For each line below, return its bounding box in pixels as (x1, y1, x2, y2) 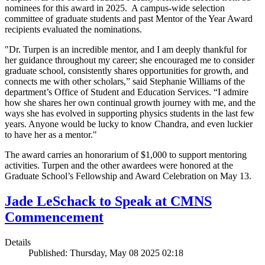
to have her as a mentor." (5, 130, 97, 140)
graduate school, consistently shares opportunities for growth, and (5, 66, 248, 76)
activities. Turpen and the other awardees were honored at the (5, 160, 233, 171)
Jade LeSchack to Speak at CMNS (5, 193, 212, 209)
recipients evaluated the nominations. (5, 24, 147, 35)
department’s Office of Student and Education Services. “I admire (5, 87, 248, 98)
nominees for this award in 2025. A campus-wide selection (5, 3, 225, 14)
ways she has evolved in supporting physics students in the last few (5, 108, 254, 119)
